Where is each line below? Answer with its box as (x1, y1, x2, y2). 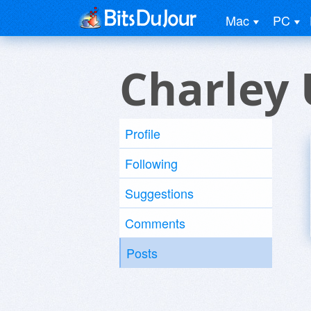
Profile (125, 124, 160, 142)
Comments (125, 214, 185, 232)
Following (125, 154, 178, 172)
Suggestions (125, 184, 194, 202)
